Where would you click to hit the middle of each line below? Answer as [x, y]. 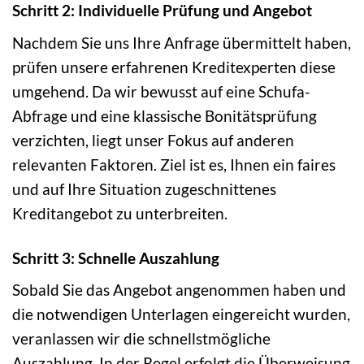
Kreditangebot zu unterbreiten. [120, 213]
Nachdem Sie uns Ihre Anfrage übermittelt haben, [182, 42]
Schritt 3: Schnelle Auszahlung [116, 258]
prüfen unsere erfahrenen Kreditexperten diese [174, 67]
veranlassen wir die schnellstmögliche [141, 339]
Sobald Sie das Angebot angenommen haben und [179, 290]
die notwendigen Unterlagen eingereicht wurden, [181, 314]
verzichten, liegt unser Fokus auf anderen [153, 140]
